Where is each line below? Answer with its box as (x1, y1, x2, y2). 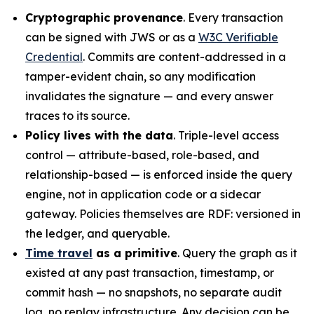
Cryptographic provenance (25, 11, 183, 25)
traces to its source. (25, 109, 130, 123)
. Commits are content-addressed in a (83, 50, 286, 64)
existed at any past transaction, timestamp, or (25, 266, 274, 280)
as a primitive (93, 246, 177, 260)
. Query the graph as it (177, 246, 297, 260)
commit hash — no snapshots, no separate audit (25, 285, 282, 299)
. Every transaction (183, 11, 283, 25)
